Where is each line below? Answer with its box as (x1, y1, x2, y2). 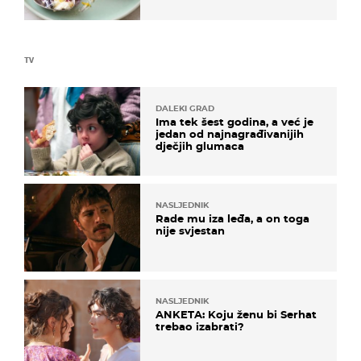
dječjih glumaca (156, 139, 244, 153)
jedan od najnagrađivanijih (156, 127, 304, 141)
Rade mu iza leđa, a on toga (156, 211, 309, 225)
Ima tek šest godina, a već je (156, 115, 313, 129)
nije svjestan (156, 223, 225, 237)
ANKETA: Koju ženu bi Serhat (156, 307, 317, 321)
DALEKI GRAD (156, 103, 214, 114)
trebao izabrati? (156, 319, 244, 333)
